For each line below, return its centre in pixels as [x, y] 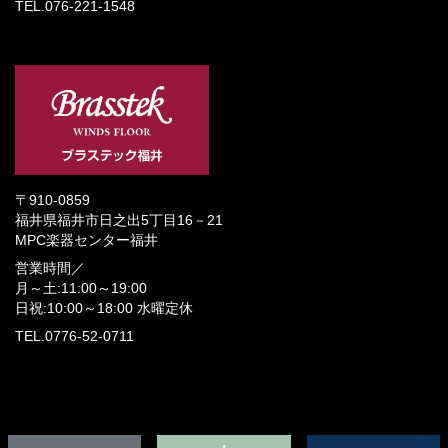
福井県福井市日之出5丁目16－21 [119, 221]
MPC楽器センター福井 [86, 241]
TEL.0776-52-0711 [74, 337]
